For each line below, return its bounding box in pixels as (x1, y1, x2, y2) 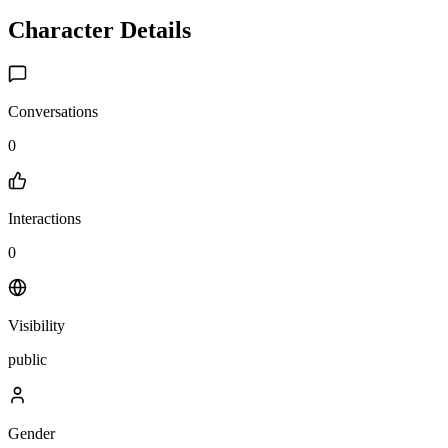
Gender (8, 424, 55, 442)
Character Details (8, 16, 191, 43)
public (8, 351, 47, 369)
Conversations (8, 102, 98, 120)
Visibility (8, 317, 65, 335)
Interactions (8, 210, 81, 228)
